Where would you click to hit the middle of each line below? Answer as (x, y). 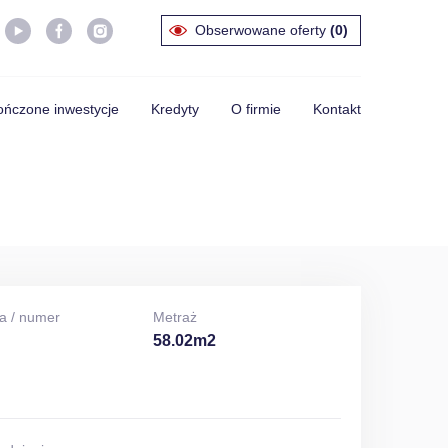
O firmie (256, 109)
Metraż (174, 317)
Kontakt (337, 109)
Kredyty (175, 109)
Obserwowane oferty (262, 30)
